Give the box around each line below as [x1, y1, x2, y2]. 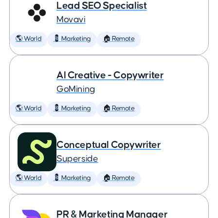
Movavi [56, 15, 86, 24]
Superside [56, 154, 98, 163]
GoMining [56, 85, 95, 94]
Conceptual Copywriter [56, 140, 161, 150]
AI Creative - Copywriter [56, 70, 164, 80]
